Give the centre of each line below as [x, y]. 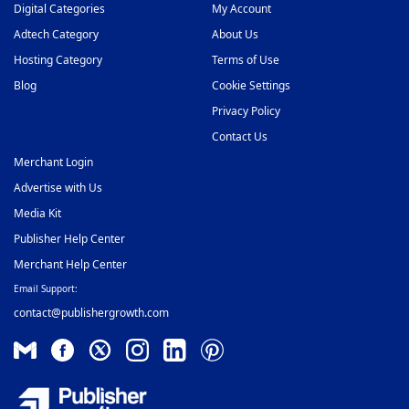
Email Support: [46, 289]
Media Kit [37, 214]
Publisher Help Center [69, 239]
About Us [235, 35]
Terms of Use [245, 60]
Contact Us [239, 137]
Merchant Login [53, 163]
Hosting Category [58, 60]
